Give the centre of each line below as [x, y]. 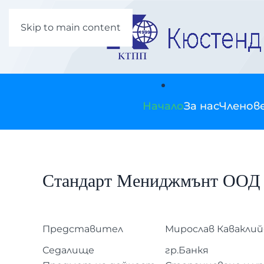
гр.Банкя [187, 250]
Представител [83, 229]
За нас [202, 106]
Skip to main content [71, 27]
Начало [163, 106]
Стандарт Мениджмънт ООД [151, 181]
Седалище [68, 250]
